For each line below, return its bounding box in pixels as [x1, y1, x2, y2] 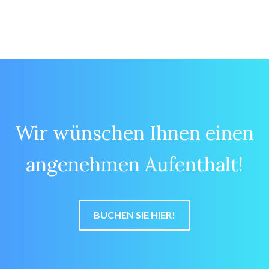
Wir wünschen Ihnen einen [15, 120, 254, 145]
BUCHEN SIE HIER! [94, 208, 175, 220]
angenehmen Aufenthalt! [26, 151, 243, 177]
